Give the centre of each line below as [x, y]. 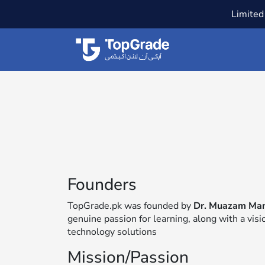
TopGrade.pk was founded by [130, 206]
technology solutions [112, 232]
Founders [102, 184]
